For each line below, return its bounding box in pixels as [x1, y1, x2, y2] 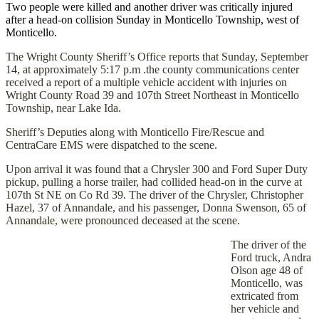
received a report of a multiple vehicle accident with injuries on [6, 75, 287, 88]
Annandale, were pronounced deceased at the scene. [6, 214, 240, 226]
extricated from [231, 289, 298, 302]
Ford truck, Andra [231, 251, 311, 263]
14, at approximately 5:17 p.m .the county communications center [6, 63, 299, 75]
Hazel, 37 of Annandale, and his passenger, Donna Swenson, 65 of [6, 201, 306, 214]
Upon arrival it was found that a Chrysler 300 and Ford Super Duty [6, 162, 308, 175]
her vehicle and [231, 302, 299, 315]
